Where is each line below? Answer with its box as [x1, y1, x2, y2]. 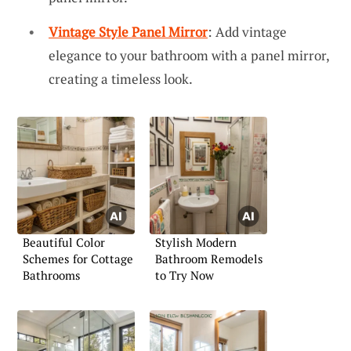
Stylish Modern [155, 233, 237, 250]
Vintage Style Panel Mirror [49, 22, 208, 41]
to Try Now [155, 266, 214, 283]
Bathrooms [23, 266, 81, 283]
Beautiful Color [23, 233, 105, 250]
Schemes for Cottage [23, 250, 133, 266]
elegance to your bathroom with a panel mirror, [49, 45, 329, 64]
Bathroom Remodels [155, 250, 263, 266]
